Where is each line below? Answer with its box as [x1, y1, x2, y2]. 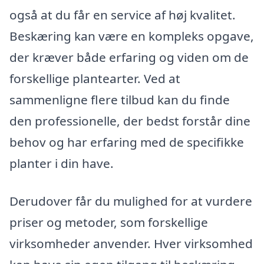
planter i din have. [9, 155, 114, 172]
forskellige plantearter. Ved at [9, 70, 180, 87]
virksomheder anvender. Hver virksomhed [9, 235, 253, 252]
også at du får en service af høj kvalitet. [9, 6, 236, 24]
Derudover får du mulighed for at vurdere [9, 192, 252, 209]
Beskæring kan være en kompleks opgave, [9, 28, 254, 45]
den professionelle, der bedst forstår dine [9, 113, 250, 130]
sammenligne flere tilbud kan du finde [9, 91, 230, 108]
